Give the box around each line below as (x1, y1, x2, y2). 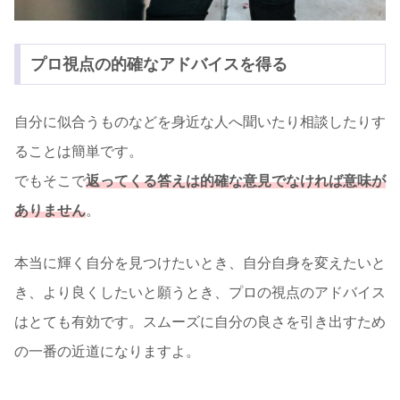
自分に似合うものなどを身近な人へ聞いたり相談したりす (14, 114, 386, 130)
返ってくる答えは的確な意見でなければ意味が (86, 173, 386, 189)
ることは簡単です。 (14, 144, 143, 160)
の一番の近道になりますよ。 (14, 344, 200, 360)
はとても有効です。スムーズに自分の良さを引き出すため (14, 314, 386, 330)
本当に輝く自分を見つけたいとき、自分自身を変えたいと (14, 255, 386, 271)
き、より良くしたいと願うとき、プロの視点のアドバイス (14, 285, 386, 301)
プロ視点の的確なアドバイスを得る (29, 54, 287, 73)
